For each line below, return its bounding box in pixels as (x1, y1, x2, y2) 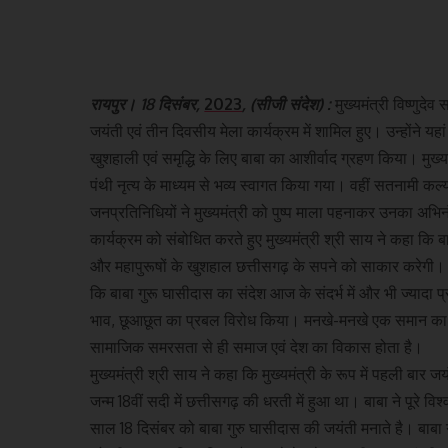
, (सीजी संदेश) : (242, 94, 336, 114)
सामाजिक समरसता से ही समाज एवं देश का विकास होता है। (90, 337, 424, 357)
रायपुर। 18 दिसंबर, (90, 94, 205, 114)
